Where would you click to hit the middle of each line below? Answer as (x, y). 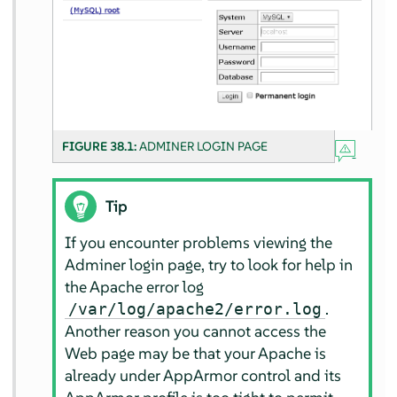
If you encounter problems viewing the (198, 242)
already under (113, 375)
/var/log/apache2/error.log (195, 308)
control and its (289, 375)
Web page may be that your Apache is (195, 353)
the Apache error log (134, 286)
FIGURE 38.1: (101, 147)
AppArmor (200, 375)
